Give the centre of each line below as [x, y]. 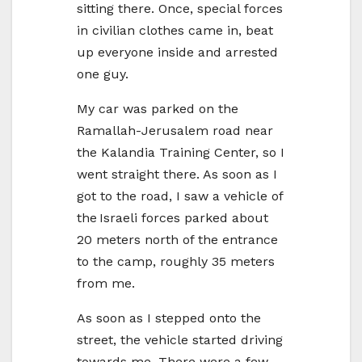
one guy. [103, 74]
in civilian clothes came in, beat [175, 30]
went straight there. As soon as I [177, 174]
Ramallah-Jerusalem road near [175, 130]
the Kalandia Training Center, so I [181, 152]
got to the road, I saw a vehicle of [180, 196]
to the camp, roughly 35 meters [176, 261]
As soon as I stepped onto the [169, 318]
